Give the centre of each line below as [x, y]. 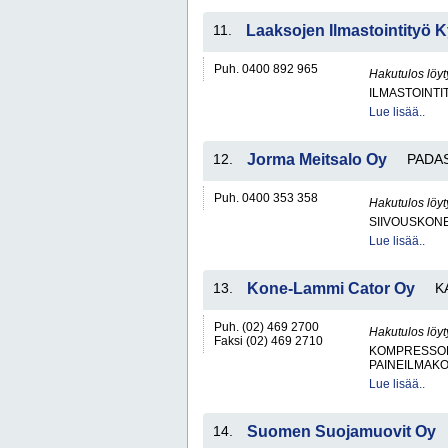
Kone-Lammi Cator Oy [331, 288]
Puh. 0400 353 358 [266, 198]
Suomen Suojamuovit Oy [341, 431]
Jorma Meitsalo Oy [317, 159]
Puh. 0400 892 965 [266, 69]
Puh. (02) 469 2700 [266, 327]
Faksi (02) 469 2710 [268, 341]
